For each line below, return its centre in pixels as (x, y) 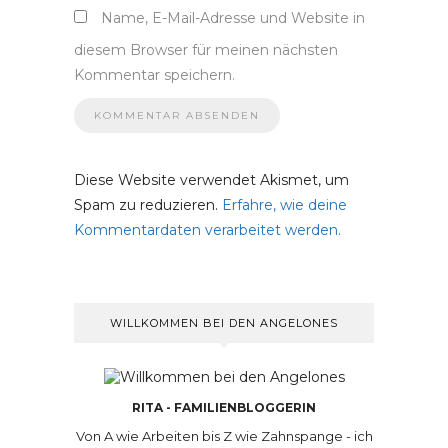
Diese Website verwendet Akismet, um (211, 180)
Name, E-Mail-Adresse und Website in (233, 18)
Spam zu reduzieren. (148, 205)
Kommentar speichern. (154, 75)
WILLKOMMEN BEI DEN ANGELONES (224, 323)
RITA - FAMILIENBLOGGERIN (224, 407)
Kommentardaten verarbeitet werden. (207, 230)
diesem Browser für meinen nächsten (206, 50)
